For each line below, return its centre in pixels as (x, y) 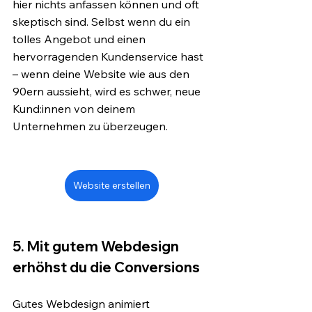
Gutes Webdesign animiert (83, 303)
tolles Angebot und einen (80, 39)
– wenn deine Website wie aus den (102, 73)
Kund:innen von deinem (75, 108)
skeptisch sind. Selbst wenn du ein (103, 21)
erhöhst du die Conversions (106, 267)
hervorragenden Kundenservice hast (109, 56)
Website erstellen (111, 185)
